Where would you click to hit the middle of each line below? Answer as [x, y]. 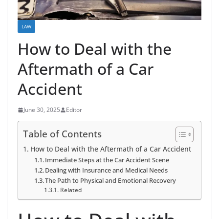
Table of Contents [62, 134]
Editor [74, 110]
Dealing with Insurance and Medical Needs [107, 170]
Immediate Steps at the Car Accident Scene [107, 160]
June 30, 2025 [42, 110]
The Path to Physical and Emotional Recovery [111, 181]
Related [71, 190]
